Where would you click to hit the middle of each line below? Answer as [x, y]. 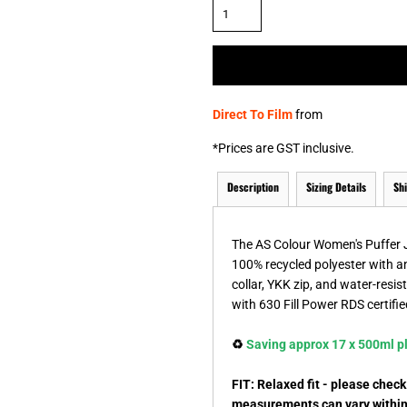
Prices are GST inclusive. [286, 148]
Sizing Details [336, 186]
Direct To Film [253, 114]
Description [253, 186]
